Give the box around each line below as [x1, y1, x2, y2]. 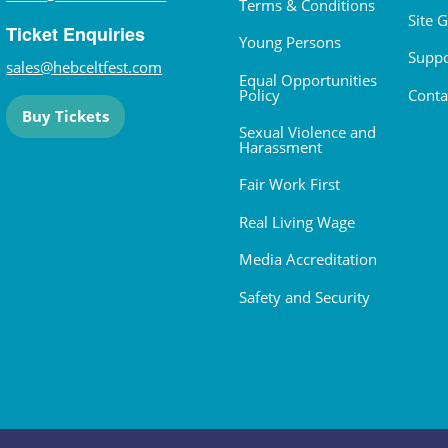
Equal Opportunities [239, 69, 377, 90]
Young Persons [239, 32, 341, 53]
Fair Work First [239, 174, 340, 195]
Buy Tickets [22, 106, 110, 127]
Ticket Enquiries [6, 21, 146, 48]
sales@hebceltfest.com [6, 57, 163, 78]
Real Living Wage [239, 211, 355, 232]
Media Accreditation [239, 249, 377, 270]
